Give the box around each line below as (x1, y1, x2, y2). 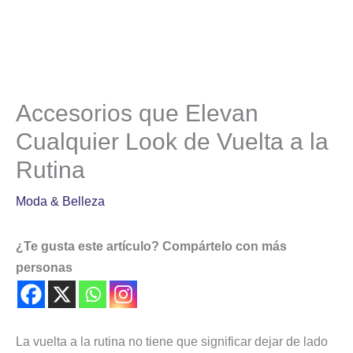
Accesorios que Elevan (16, 99, 258, 126)
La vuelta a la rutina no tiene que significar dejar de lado (16, 334, 328, 348)
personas (16, 260, 72, 274)
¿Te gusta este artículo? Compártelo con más (16, 239, 287, 253)
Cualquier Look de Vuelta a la (16, 128, 329, 154)
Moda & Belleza (16, 194, 105, 208)
